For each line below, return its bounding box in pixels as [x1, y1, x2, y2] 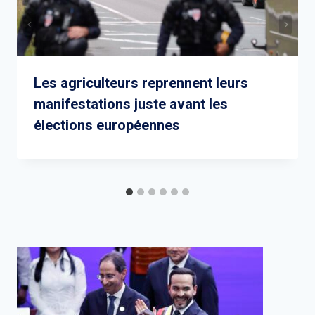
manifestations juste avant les [34, 96, 228, 113]
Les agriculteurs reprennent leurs [34, 75, 248, 92]
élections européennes [34, 117, 180, 134]
